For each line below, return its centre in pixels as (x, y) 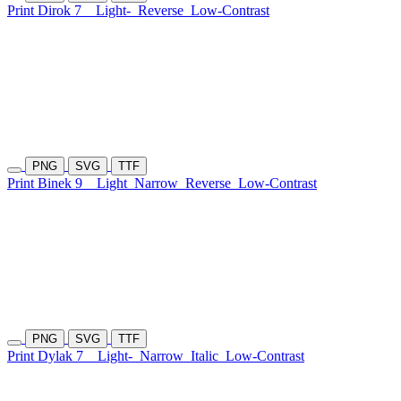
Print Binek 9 (52, 183)
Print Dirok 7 (51, 11)
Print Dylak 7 (52, 356)
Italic (205, 356)
